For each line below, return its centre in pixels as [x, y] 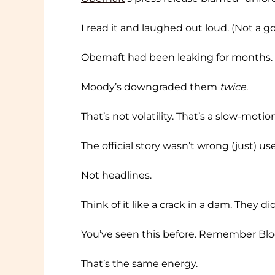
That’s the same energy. [139, 264]
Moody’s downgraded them [150, 87]
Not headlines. [116, 176]
